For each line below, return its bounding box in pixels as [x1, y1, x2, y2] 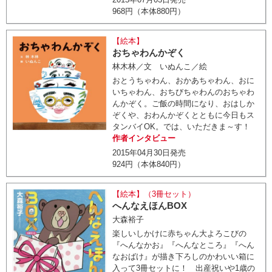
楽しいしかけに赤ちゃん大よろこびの [112, 229, 247, 238]
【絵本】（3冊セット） [112, 189, 196, 199]
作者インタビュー [112, 134, 176, 143]
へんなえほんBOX [112, 200, 188, 211]
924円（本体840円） [112, 160, 186, 169]
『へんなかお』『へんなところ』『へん [112, 240, 255, 250]
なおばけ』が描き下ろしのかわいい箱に [112, 252, 255, 261]
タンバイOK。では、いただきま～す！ [112, 122, 251, 131]
